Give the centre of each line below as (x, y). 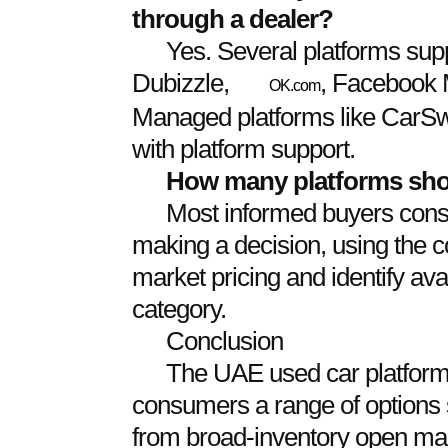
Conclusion (224, 340)
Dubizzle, (183, 83)
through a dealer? (232, 19)
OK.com (294, 85)
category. (178, 308)
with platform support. (243, 148)
